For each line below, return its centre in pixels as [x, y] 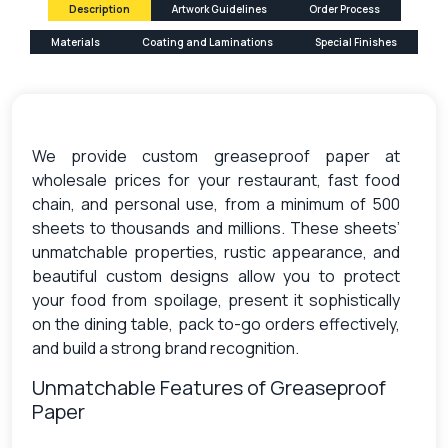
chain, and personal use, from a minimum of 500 [216, 203]
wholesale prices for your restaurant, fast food [216, 179]
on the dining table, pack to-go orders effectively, [216, 323]
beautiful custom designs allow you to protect [216, 275]
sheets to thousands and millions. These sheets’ [216, 227]
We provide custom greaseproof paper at [216, 155]
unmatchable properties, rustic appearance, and [216, 251]
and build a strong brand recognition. [165, 347]
